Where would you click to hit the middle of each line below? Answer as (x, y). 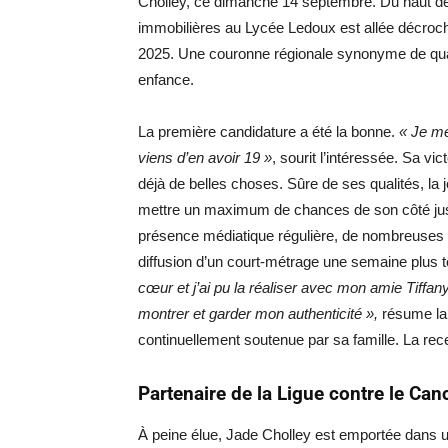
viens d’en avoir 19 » (205, 157)
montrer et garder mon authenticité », (258, 313)
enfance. (166, 79)
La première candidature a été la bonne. (268, 131)
